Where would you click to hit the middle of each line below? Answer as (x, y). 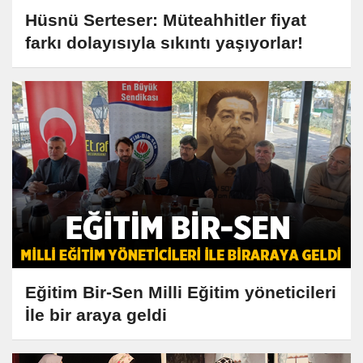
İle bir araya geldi (96, 315)
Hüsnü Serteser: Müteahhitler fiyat (166, 19)
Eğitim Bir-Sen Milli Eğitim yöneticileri (181, 293)
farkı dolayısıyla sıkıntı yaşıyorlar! (164, 42)
